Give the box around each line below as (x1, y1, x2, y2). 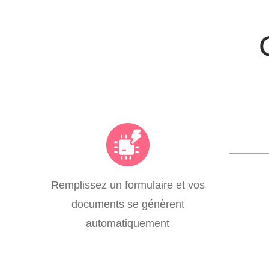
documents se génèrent (71, 197, 184, 210)
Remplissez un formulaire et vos (50, 178, 205, 191)
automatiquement (86, 216, 170, 229)
